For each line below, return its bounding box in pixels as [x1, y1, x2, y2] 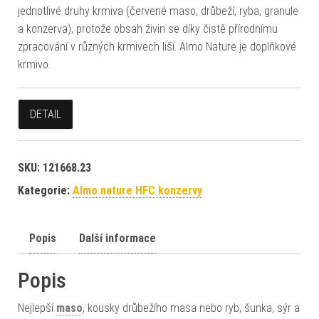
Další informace [79, 231, 156, 245]
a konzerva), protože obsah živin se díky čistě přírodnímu [18, 22, 278, 36]
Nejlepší [18, 301, 56, 315]
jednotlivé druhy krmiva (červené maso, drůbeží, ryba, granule [18, 4, 298, 18]
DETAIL [30, 108, 61, 121]
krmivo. [18, 58, 51, 71]
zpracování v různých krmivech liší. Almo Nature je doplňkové [18, 40, 296, 53]
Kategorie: [18, 184, 73, 197]
